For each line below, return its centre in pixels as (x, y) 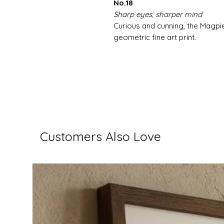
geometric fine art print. (155, 37)
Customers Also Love (100, 136)
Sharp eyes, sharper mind (158, 14)
